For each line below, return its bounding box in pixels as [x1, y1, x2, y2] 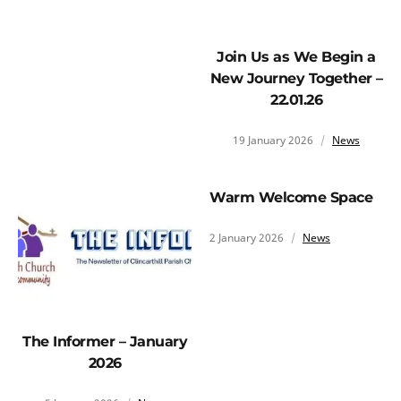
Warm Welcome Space [209, 189, 372, 207]
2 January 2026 [209, 230, 284, 246]
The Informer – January [22, 332, 187, 350]
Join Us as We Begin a [217, 48, 376, 66]
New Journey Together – [209, 70, 383, 88]
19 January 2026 [233, 132, 313, 149]
